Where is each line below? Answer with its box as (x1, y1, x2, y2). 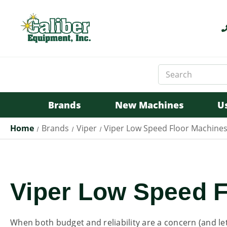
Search (158, 65, 181, 74)
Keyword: (158, 75, 190, 85)
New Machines (115, 99, 184, 111)
